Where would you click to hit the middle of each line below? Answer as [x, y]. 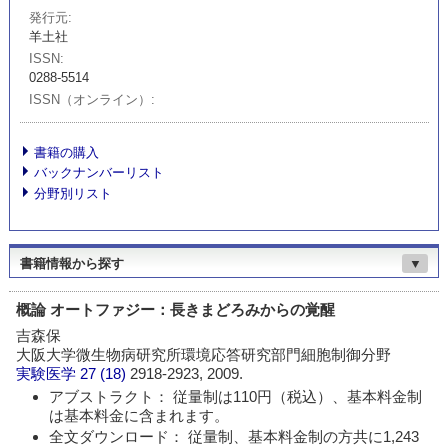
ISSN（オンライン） [90, 100]
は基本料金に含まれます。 [138, 416]
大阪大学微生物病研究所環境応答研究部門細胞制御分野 [204, 355]
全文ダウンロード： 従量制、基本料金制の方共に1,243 [233, 437]
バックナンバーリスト [99, 173]
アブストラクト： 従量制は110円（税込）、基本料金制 [235, 397]
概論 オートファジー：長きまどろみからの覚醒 [176, 309]
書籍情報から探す [71, 264]
